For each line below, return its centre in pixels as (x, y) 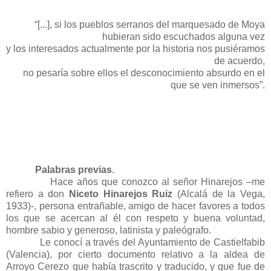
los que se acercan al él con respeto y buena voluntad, (135, 218)
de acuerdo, (240, 60)
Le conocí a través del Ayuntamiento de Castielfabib (153, 242)
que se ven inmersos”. (218, 85)
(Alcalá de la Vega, (219, 194)
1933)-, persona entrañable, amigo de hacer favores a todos (135, 206)
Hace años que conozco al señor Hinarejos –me (158, 181)
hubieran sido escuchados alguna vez (184, 36)
